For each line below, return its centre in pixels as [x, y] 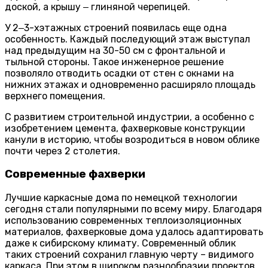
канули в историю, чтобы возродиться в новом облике [132, 139]
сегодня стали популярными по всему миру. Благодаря [133, 209]
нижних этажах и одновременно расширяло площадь [130, 84]
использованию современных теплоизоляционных [123, 221]
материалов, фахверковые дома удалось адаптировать [134, 232]
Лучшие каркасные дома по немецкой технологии [121, 198]
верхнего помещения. [55, 96]
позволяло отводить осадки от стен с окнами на [119, 73]
